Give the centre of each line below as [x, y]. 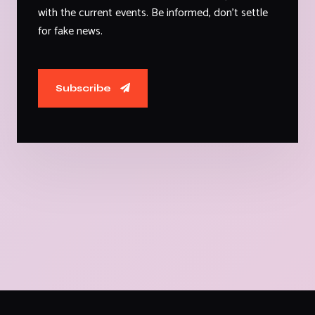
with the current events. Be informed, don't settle [153, 13]
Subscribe [84, 88]
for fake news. [70, 32]
